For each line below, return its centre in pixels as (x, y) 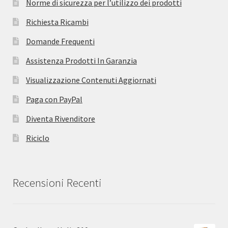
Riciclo (37, 138)
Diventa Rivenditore (60, 119)
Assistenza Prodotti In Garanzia (81, 61)
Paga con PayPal (54, 99)
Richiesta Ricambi (57, 22)
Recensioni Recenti (57, 183)
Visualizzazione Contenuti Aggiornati (91, 80)
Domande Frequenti (60, 41)
